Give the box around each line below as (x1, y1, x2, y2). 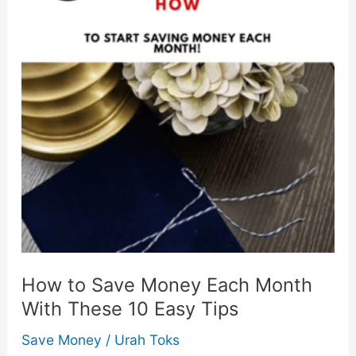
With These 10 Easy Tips (21, 296, 238, 320)
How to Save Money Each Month (21, 273, 312, 296)
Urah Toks (114, 331, 180, 349)
